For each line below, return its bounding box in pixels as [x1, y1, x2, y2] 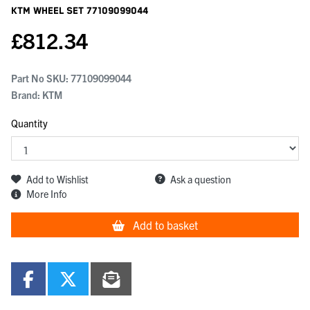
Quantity [11, 117, 48, 130]
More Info [26, 188, 67, 201]
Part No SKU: [11, 72, 71, 85]
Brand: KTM [11, 89, 62, 102]
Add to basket [133, 218, 198, 232]
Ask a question [170, 172, 231, 185]
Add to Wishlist [26, 172, 89, 185]
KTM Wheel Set [11, 6, 86, 17]
